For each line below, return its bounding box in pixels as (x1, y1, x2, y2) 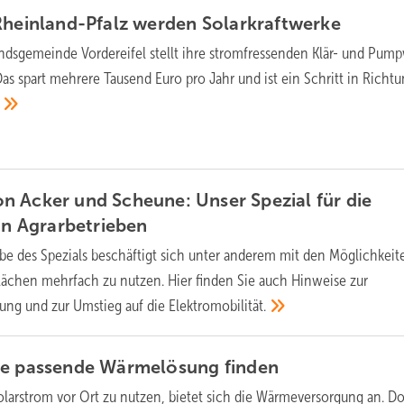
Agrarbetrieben (16, 215, 148, 235)
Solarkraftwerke (201, 13, 341, 33)
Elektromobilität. (169, 296, 267, 315)
